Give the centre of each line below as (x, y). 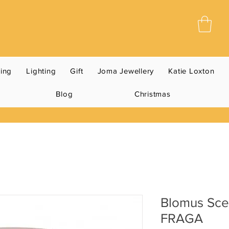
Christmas (152, 94)
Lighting (41, 71)
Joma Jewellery (126, 71)
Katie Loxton (191, 71)
